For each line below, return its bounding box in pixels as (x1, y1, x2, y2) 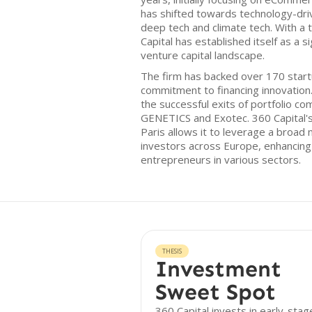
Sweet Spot (155, 279, 276, 305)
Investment (155, 256, 281, 282)
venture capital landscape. (141, 48, 265, 62)
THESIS (162, 247, 182, 256)
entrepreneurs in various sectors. (141, 153, 301, 166)
